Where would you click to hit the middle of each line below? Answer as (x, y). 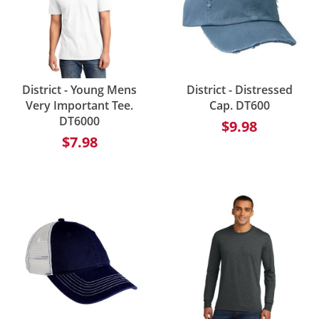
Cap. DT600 (239, 106)
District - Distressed (239, 90)
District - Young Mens (80, 90)
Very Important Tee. (80, 106)
